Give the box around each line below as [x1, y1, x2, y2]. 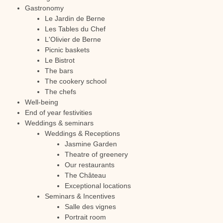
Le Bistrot [45, 56, 75, 64]
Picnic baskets [45, 46, 90, 54]
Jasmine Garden [65, 140, 117, 148]
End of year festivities [25, 109, 92, 116]
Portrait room [65, 213, 106, 221]
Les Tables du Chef [45, 25, 106, 33]
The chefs [45, 88, 76, 96]
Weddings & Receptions [45, 129, 120, 137]
